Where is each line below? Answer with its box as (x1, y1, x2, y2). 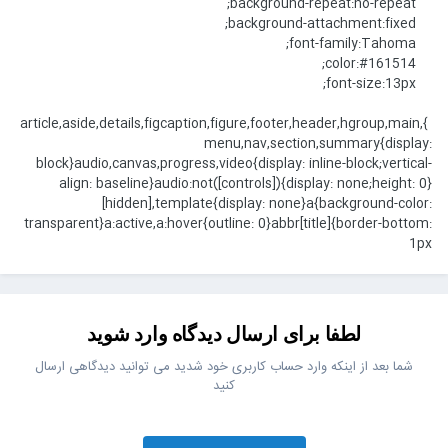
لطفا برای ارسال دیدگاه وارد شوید (90, 322, 366, 347)
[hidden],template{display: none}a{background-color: (106, 193, 436, 216)
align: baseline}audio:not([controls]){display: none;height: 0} (63, 173, 436, 196)
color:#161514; (420, 53, 436, 76)
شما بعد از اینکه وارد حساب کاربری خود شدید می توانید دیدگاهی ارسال (39, 356, 417, 379)
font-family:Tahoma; (420, 33, 436, 56)
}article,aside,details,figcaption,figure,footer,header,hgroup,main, (24, 113, 427, 136)
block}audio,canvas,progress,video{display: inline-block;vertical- (40, 153, 436, 176)
